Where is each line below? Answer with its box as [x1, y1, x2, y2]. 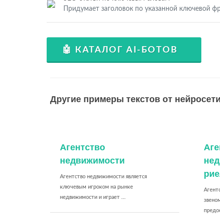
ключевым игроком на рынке [60, 184, 133, 190]
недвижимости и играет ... [60, 194, 126, 200]
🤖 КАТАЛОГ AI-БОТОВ [62, 46, 178, 55]
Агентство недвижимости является [60, 174, 147, 179]
